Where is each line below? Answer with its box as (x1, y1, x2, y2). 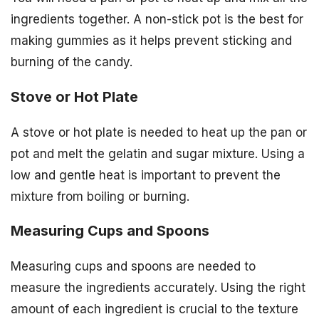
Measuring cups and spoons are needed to (11, 259, 256, 274)
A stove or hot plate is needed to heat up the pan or (11, 125, 307, 140)
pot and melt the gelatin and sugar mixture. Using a (11, 146, 305, 161)
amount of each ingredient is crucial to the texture (11, 302, 298, 317)
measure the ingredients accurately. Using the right (11, 281, 305, 296)
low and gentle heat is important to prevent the (11, 167, 281, 182)
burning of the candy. (11, 54, 132, 69)
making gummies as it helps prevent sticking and (11, 33, 292, 48)
